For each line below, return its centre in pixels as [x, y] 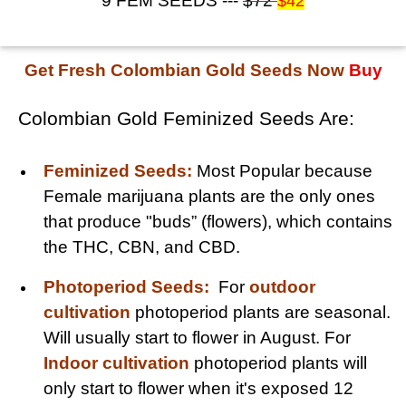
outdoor [282, 286]
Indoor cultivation [119, 362]
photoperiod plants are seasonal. [261, 312]
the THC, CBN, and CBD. [142, 246]
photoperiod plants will [280, 362]
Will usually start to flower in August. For [197, 337]
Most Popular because [285, 170]
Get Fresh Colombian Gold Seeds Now [184, 70]
